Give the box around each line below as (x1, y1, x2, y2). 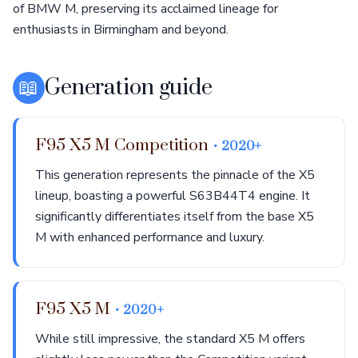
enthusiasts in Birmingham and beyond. (13, 21, 229, 38)
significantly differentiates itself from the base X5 (35, 208, 314, 225)
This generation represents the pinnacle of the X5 (35, 166, 315, 184)
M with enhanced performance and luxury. (35, 229, 265, 246)
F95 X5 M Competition (35, 135, 213, 156)
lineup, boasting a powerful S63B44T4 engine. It (35, 187, 310, 205)
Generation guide (45, 74, 213, 101)
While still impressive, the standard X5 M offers (35, 330, 305, 348)
